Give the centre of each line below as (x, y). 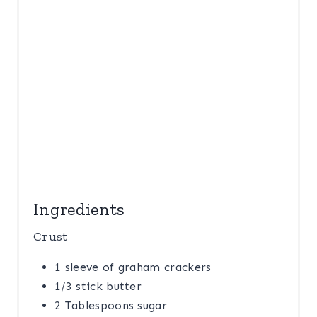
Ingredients (79, 209)
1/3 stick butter (98, 286)
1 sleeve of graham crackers (133, 267)
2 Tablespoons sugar (111, 305)
